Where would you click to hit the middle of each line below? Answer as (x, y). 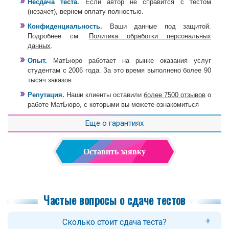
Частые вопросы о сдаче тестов (114, 200)
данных (39, 45)
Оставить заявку (114, 151)
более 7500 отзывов (175, 95)
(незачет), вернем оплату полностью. (86, 11)
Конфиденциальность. (65, 26)
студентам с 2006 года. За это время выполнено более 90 (119, 70)
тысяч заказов (50, 80)
